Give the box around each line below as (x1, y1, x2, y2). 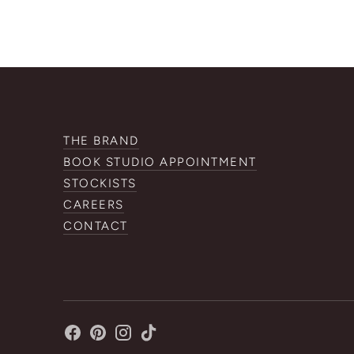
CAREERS (63, 198, 124, 213)
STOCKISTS (63, 176, 137, 191)
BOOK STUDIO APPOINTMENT (63, 155, 257, 170)
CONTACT (63, 219, 128, 234)
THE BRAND (63, 134, 139, 149)
